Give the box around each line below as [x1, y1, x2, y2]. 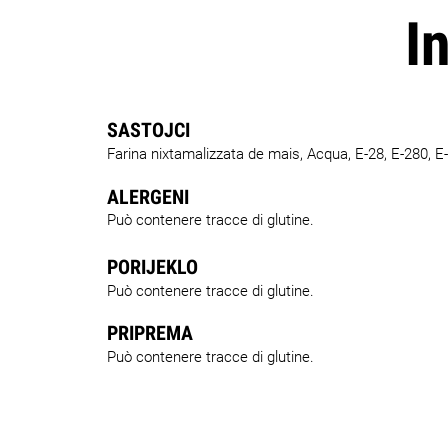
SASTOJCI [107, 118, 190, 142]
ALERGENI [107, 185, 189, 209]
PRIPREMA [107, 321, 193, 345]
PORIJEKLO [107, 255, 198, 279]
